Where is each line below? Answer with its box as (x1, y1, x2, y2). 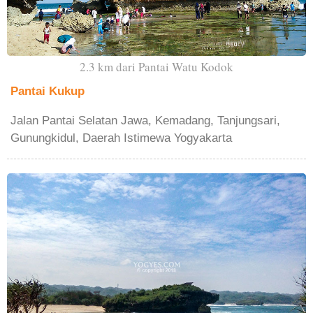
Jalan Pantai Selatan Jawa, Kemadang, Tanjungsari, (10, 114, 280, 128)
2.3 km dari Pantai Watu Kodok (80, 59, 233, 75)
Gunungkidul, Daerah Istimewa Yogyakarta (10, 131, 232, 145)
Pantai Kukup (10, 85, 85, 99)
